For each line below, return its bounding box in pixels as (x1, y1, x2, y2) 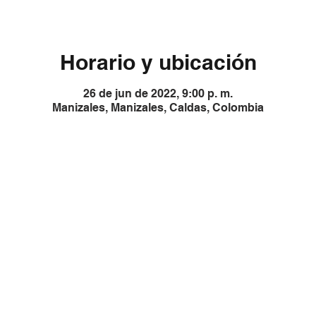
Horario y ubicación (59, 49, 257, 75)
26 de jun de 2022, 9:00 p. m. (83, 87, 233, 100)
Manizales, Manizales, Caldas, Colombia (52, 101, 264, 114)
